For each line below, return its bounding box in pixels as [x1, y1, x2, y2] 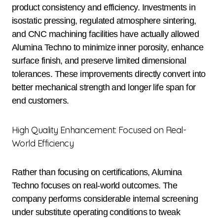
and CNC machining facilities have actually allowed [12, 29, 199, 39]
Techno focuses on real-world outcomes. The [12, 181, 178, 191]
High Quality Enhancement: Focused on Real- [12, 124, 18, 136]
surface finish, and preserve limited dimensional [12, 56, 186, 66]
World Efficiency [12, 138, 74, 149]
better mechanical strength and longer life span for [12, 82, 196, 93]
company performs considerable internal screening [12, 194, 198, 204]
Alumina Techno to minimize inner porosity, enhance [12, 42, 203, 53]
